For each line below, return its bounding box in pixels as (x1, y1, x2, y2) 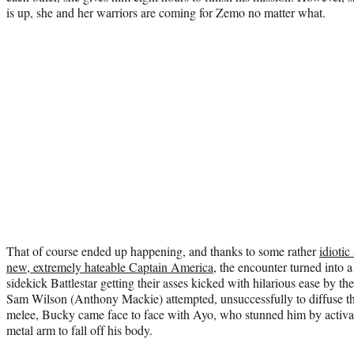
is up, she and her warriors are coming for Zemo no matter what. (6, 3, 326, 21)
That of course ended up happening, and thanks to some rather (6, 242, 319, 259)
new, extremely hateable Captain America (6, 258, 213, 275)
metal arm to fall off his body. (6, 321, 153, 338)
